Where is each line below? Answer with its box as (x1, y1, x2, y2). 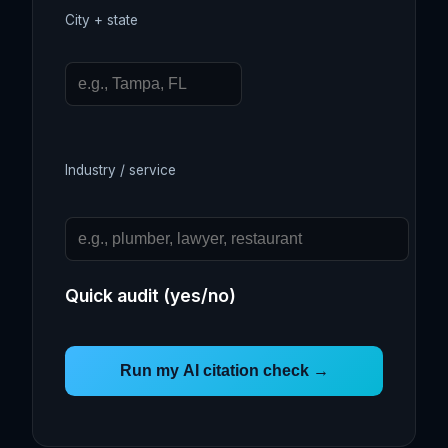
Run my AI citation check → (119, 362, 329, 380)
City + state (65, 11, 138, 28)
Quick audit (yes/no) (65, 285, 236, 307)
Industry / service (65, 162, 176, 179)
